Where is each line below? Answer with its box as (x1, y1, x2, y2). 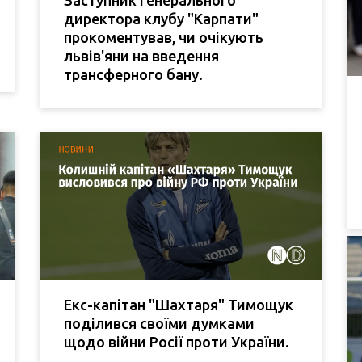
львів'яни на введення (64, 47, 219, 64)
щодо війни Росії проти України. (64, 334, 289, 351)
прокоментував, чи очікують (64, 28, 263, 45)
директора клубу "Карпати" (64, 10, 259, 27)
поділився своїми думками (64, 315, 255, 332)
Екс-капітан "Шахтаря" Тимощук (64, 297, 293, 314)
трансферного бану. (64, 65, 203, 82)
